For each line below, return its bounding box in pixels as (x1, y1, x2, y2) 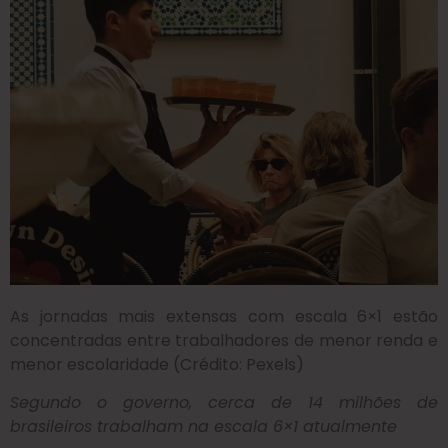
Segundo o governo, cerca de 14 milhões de (10, 391, 438, 415)
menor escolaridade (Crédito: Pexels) (10, 352, 304, 376)
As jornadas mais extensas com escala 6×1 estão (10, 304, 438, 328)
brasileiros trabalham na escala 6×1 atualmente (10, 415, 397, 439)
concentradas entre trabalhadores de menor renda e (10, 328, 438, 352)
